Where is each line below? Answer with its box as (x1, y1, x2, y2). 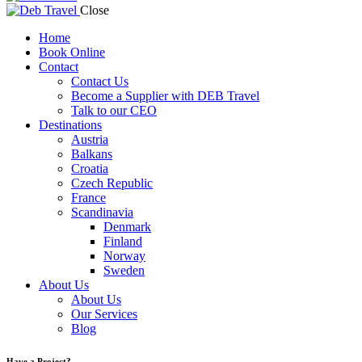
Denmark (103, 220, 151, 234)
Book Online (39, 45, 105, 59)
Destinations (39, 118, 102, 132)
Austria (71, 133, 108, 146)
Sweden (103, 263, 145, 277)
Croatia (71, 162, 108, 175)
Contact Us (71, 74, 128, 88)
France (71, 191, 106, 204)
